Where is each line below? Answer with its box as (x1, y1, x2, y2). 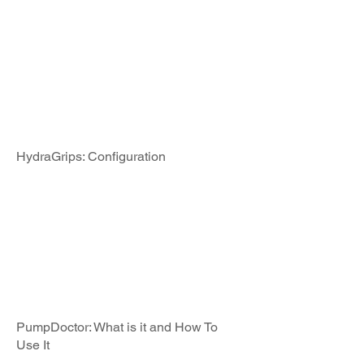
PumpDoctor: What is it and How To (16, 319, 218, 335)
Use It (16, 337, 50, 353)
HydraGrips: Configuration (16, 149, 166, 164)
